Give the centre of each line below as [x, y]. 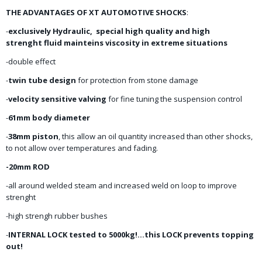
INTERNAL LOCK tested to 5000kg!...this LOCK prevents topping [131, 235]
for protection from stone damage [137, 80]
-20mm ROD [28, 167]
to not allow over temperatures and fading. [82, 148]
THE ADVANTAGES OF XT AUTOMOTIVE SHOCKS [96, 12]
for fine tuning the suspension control [174, 99]
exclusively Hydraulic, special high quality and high [109, 31]
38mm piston [33, 136]
